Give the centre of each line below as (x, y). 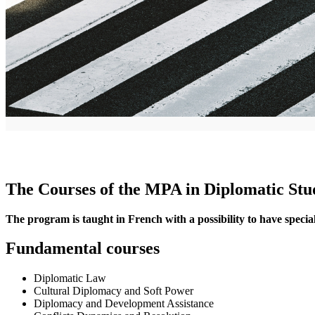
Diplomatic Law (70, 278)
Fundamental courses (83, 249)
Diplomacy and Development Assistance (124, 304)
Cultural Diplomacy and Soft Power (114, 291)
